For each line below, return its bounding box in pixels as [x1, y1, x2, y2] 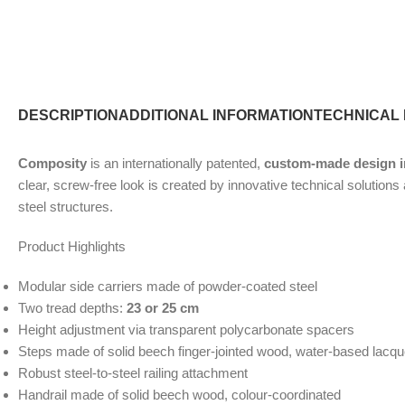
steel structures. [18, 199, 113, 215]
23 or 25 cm [127, 300, 199, 316]
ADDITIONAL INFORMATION [118, 108, 314, 124]
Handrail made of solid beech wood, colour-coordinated [18, 387, 341, 403]
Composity [18, 155, 90, 172]
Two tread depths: [18, 300, 127, 316]
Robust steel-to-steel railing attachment [18, 365, 248, 381]
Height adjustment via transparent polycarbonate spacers [18, 322, 354, 338]
